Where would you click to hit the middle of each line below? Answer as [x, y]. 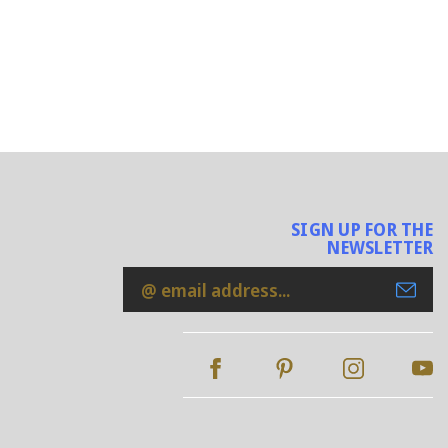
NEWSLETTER [380, 248]
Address [157, 307]
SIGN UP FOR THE [362, 230]
